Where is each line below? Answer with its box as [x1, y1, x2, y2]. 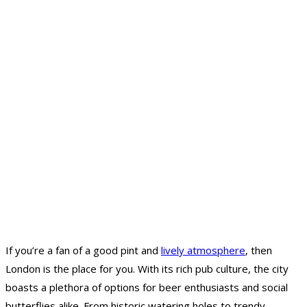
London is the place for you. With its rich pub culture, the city [5, 261, 288, 275]
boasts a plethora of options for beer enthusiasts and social [5, 280, 288, 294]
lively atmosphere [161, 243, 245, 257]
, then [245, 243, 272, 257]
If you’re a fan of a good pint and [5, 243, 161, 257]
